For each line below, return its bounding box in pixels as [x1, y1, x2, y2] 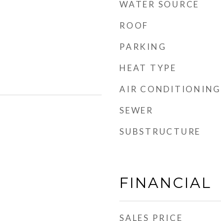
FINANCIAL [119, 174, 212, 191]
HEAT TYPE [119, 63, 177, 73]
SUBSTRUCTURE [119, 126, 201, 137]
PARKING [119, 41, 167, 52]
